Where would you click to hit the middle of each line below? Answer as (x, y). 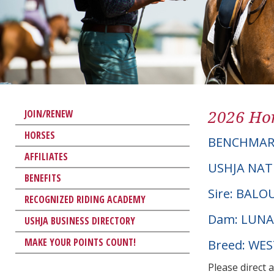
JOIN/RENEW (49, 113)
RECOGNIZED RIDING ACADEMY (85, 199)
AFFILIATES (46, 156)
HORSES (40, 135)
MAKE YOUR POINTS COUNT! (80, 242)
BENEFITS (43, 178)
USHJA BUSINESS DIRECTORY (80, 220)
